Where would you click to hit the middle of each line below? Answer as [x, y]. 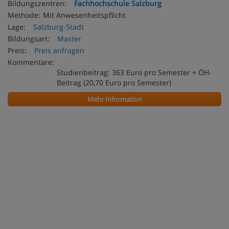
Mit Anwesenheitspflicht [84, 15]
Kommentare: [31, 62]
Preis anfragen [59, 50]
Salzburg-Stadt [59, 27]
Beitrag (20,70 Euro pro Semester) [114, 83]
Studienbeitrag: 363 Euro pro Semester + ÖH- [134, 72]
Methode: [24, 15]
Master [69, 39]
